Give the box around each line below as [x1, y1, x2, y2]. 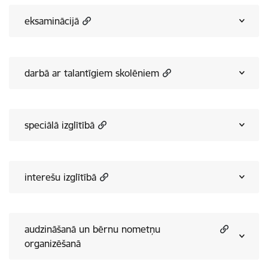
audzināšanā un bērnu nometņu [25, 223, 160, 235]
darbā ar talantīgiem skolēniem [25, 67, 159, 79]
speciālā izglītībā [25, 119, 95, 131]
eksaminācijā [25, 15, 79, 27]
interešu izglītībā [25, 171, 96, 183]
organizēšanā [25, 237, 81, 249]
